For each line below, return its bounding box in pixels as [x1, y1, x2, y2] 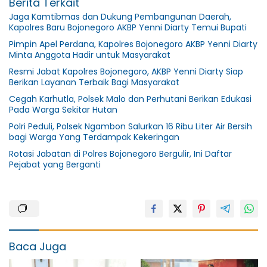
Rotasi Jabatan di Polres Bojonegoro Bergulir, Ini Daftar [9, 147, 232, 160]
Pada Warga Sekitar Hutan [9, 103, 117, 116]
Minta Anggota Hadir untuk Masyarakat [9, 48, 170, 61]
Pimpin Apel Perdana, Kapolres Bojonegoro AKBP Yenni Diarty [9, 38, 257, 50]
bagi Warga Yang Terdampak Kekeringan [9, 131, 182, 143]
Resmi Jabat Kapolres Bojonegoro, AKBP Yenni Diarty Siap [9, 65, 243, 77]
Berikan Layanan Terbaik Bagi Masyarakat [9, 76, 182, 88]
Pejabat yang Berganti [9, 158, 101, 170]
